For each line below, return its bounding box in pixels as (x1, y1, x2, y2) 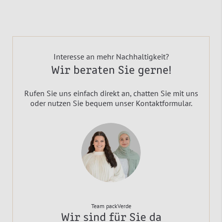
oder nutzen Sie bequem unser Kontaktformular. (30, 98, 192, 108)
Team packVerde (91, 202, 131, 210)
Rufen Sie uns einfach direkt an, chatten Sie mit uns (24, 88, 198, 98)
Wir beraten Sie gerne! (51, 64, 171, 77)
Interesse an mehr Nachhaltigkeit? (53, 51, 169, 61)
